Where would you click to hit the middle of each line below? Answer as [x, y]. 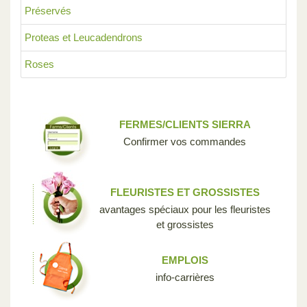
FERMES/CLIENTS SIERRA [185, 124]
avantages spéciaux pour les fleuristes [185, 209]
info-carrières [185, 277]
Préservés [48, 10]
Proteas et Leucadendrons [84, 37]
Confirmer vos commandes [185, 141]
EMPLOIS [185, 260]
